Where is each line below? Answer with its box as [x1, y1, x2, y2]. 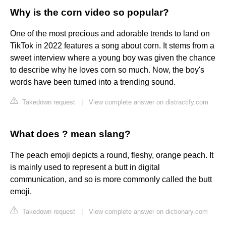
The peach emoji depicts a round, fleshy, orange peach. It [10, 151, 213, 160]
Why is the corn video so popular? [10, 7, 169, 18]
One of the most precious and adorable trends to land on [10, 29, 210, 38]
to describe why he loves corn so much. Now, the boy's [10, 66, 204, 75]
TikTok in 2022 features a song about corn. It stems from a [10, 41, 214, 50]
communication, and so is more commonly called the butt [10, 175, 212, 184]
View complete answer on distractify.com [89, 98, 208, 106]
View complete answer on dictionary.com [89, 208, 208, 216]
